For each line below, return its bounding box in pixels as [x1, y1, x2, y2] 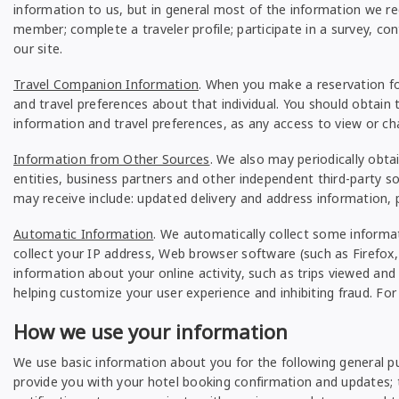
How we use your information [13, 318, 288, 345]
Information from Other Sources [13, 151, 210, 167]
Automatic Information [13, 225, 154, 242]
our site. [13, 40, 63, 57]
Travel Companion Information [13, 76, 199, 93]
